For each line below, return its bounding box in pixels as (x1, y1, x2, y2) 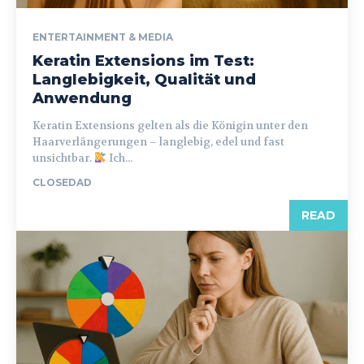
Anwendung (32, 89, 132, 107)
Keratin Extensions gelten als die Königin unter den (32, 118, 308, 132)
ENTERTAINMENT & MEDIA (32, 30, 173, 43)
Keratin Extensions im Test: (32, 51, 254, 70)
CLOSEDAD (32, 175, 92, 188)
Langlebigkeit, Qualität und (32, 70, 256, 89)
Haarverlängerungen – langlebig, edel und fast (32, 134, 284, 149)
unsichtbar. (32, 150, 94, 165)
